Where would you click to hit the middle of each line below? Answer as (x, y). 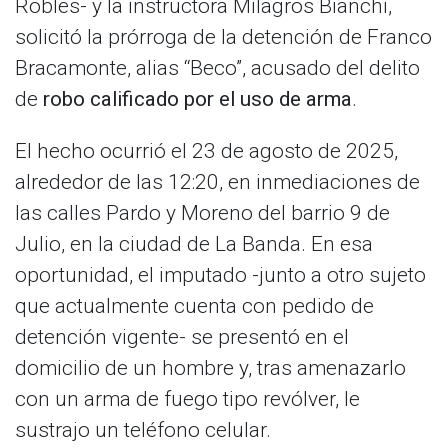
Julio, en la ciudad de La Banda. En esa (194, 244)
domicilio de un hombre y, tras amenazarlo (210, 368)
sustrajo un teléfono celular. (143, 430)
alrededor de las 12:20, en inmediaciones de (217, 182)
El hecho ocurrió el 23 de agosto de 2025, (206, 151)
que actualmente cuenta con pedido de (194, 306)
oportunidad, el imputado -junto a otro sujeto (220, 275)
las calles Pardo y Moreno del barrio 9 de (202, 213)
